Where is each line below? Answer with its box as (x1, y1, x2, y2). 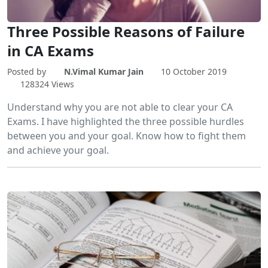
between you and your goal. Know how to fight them (7, 129, 246, 143)
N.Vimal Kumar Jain (63, 66, 144, 78)
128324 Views (20, 78, 74, 90)
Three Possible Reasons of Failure (7, 22, 245, 42)
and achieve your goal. (7, 144, 109, 157)
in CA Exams (7, 41, 94, 61)
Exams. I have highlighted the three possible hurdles (7, 115, 244, 129)
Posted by (7, 66, 48, 78)
